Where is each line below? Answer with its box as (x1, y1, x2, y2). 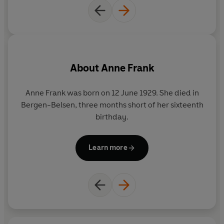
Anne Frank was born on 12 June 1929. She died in (25, 87, 199, 97)
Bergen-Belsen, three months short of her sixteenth (20, 99, 203, 109)
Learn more (88, 143, 127, 152)
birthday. (95, 111, 128, 121)
